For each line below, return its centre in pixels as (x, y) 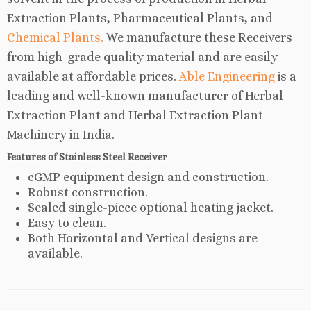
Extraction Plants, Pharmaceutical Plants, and (140, 18)
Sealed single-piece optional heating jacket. (151, 208)
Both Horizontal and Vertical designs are (143, 238)
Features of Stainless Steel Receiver (87, 157)
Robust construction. (88, 192)
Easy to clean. (67, 223)
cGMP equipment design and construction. (148, 177)
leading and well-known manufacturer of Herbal (145, 96)
